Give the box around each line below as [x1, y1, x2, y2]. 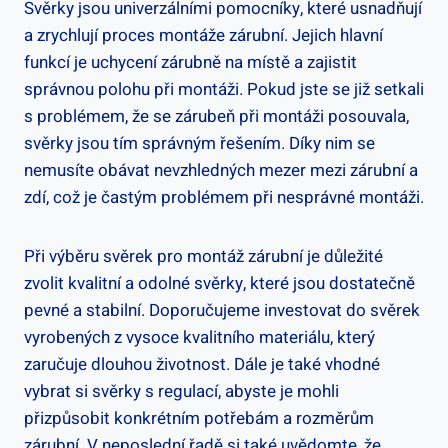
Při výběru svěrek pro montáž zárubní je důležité [24, 243, 383, 269]
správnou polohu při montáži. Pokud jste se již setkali [24, 76, 424, 102]
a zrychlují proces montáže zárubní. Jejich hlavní [24, 22, 383, 48]
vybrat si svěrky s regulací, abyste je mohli [24, 378, 339, 404]
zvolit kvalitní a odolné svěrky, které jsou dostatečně [24, 270, 415, 296]
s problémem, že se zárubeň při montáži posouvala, [24, 103, 409, 129]
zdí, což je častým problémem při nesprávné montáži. [24, 184, 424, 210]
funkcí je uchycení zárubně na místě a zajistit [24, 49, 357, 75]
